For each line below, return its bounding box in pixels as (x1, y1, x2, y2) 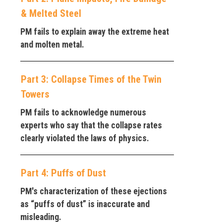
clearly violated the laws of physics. (20, 133, 149, 143)
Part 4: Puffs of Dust (21, 166, 106, 179)
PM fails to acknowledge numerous (20, 107, 146, 117)
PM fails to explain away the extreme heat (20, 26, 169, 37)
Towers (21, 88, 50, 100)
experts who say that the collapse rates (20, 120, 162, 130)
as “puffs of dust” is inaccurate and (20, 199, 150, 209)
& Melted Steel (21, 7, 81, 19)
